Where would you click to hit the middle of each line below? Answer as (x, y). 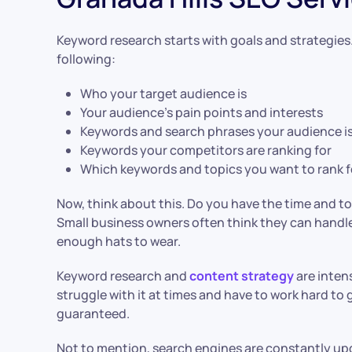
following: (86, 59)
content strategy (242, 275)
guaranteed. (93, 313)
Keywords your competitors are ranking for (206, 150)
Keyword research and (123, 275)
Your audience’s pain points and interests (202, 112)
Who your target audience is (163, 93)
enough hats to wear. (119, 241)
